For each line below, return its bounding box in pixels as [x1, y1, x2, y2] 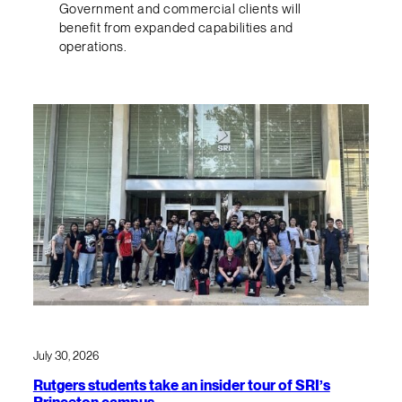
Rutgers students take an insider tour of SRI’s [32, 375, 330, 394]
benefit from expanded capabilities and [58, 19, 293, 36]
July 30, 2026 [32, 349, 99, 363]
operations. [58, 38, 127, 55]
